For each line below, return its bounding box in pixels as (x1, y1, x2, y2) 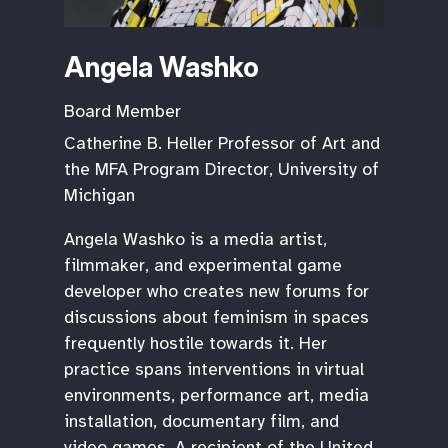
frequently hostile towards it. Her (64, 331, 327, 354)
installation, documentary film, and (64, 409, 339, 432)
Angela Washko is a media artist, (64, 227, 327, 250)
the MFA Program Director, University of (64, 158, 379, 181)
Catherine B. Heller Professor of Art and (64, 132, 380, 155)
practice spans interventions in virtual (64, 357, 364, 380)
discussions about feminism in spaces (64, 305, 369, 328)
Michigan (64, 184, 135, 207)
